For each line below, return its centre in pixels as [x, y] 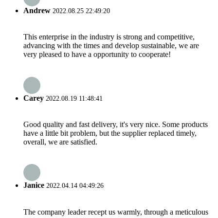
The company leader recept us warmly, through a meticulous [116, 212]
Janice [34, 185]
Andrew [37, 11]
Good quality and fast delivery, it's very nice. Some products [116, 124]
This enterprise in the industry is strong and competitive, [109, 37]
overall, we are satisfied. [60, 142]
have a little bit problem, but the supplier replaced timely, [110, 133]
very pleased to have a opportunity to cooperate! [97, 54]
